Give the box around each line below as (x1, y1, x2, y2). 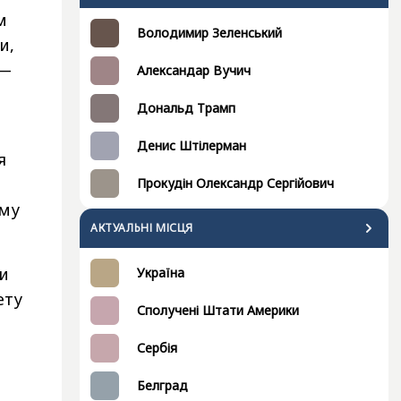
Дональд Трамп (137, 99, 235, 117)
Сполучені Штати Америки (137, 302, 299, 320)
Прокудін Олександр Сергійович (137, 175, 334, 192)
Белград (137, 377, 188, 395)
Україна (137, 264, 184, 282)
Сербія (137, 339, 177, 357)
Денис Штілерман (137, 137, 246, 155)
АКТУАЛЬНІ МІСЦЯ (90, 220, 193, 236)
